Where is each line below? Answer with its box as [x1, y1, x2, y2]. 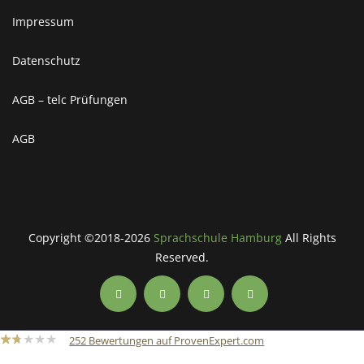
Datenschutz [12, 52, 80, 68]
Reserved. [155, 249, 209, 265]
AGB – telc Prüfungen [12, 91, 128, 107]
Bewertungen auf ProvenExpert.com [86, 332, 265, 348]
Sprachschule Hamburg [153, 229, 282, 245]
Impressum [12, 13, 74, 29]
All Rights [281, 229, 336, 245]
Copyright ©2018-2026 [28, 229, 154, 245]
